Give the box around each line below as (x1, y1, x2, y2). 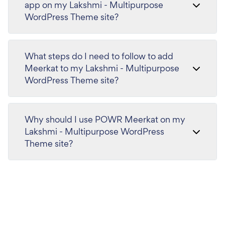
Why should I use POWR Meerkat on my (25, 114, 185, 126)
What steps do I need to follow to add (25, 50, 173, 62)
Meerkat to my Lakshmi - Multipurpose (25, 62, 179, 74)
